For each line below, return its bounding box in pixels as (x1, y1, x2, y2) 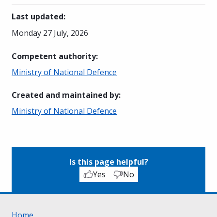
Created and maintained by (12, 89, 119, 100)
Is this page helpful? (69, 156, 148, 167)
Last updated (12, 11, 63, 22)
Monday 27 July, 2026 (12, 27, 88, 38)
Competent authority (12, 50, 96, 62)
